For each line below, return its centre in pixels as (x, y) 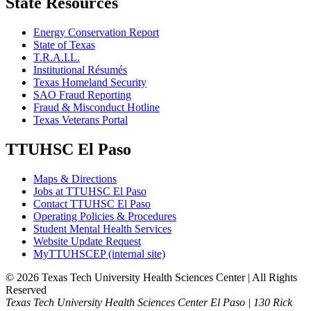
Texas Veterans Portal (81, 120)
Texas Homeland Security (90, 83)
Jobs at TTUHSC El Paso (90, 192)
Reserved (26, 290)
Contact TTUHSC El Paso (92, 204)
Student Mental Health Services (102, 229)
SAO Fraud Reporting (82, 95)
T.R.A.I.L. (57, 58)
